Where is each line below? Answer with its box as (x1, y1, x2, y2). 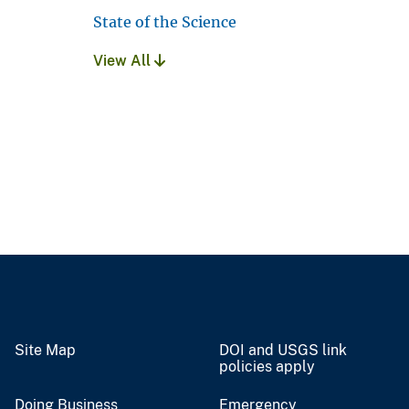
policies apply (219, 357, 315, 375)
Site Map (15, 341, 76, 359)
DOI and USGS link (219, 341, 347, 359)
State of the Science (93, 12, 236, 31)
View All (93, 51, 154, 69)
